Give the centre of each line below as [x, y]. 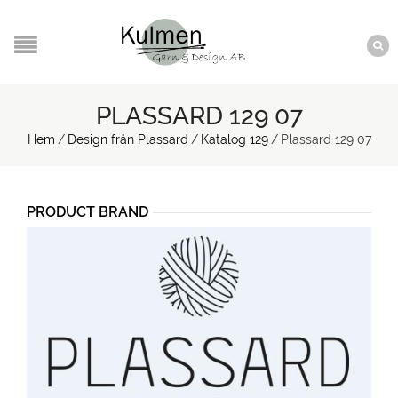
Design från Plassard [127, 139]
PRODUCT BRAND [88, 212]
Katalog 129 [234, 139]
